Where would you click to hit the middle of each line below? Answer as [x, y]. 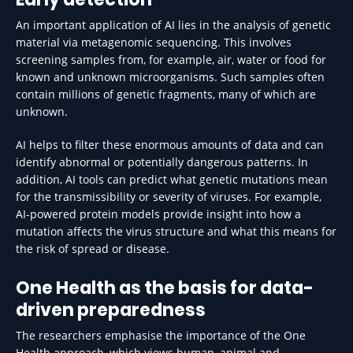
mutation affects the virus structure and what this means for [176, 231]
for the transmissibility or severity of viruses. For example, [169, 197]
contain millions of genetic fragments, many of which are [166, 94]
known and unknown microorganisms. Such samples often [170, 77]
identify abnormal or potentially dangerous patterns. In [162, 162]
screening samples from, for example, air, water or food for [171, 59]
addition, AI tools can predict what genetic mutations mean [172, 179]
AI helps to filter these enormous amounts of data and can [170, 145]
